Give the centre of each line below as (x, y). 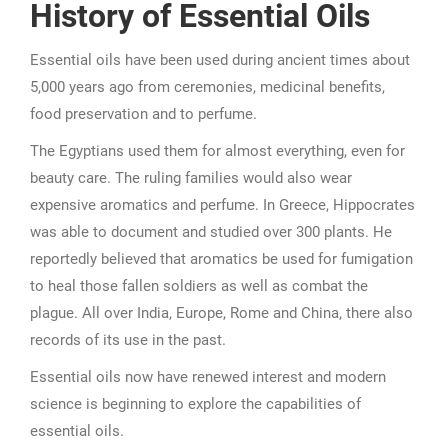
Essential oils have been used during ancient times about (220, 60)
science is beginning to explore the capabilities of (195, 404)
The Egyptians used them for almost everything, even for (217, 151)
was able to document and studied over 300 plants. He (211, 232)
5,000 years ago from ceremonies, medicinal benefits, (207, 87)
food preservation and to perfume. (143, 114)
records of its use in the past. (128, 340)
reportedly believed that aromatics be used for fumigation (221, 259)
